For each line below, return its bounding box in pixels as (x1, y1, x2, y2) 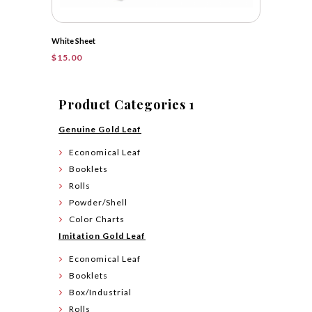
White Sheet (52, 36, 95, 45)
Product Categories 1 (58, 96, 195, 114)
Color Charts (69, 214, 125, 225)
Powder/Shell (69, 197, 127, 208)
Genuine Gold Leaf (58, 124, 141, 135)
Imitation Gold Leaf (58, 231, 146, 242)
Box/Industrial (69, 287, 132, 298)
